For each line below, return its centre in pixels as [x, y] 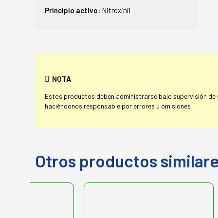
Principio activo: [73, 10]
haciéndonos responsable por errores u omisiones [118, 106]
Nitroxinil [116, 10]
